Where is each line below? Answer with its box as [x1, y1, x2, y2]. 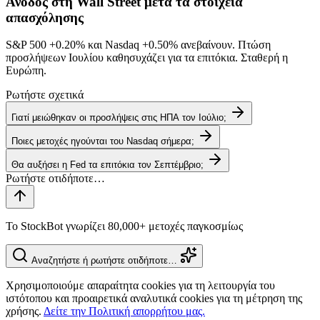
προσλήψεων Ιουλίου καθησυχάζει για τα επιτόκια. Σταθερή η [6, 51, 288, 64]
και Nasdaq [85, 39, 142, 51]
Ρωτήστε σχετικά [6, 89, 84, 101]
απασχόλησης [6, 9, 84, 25]
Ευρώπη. [6, 64, 46, 77]
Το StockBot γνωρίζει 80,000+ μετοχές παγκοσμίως [6, 220, 243, 233]
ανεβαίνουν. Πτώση [178, 39, 271, 51]
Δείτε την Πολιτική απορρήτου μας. [44, 305, 205, 318]
